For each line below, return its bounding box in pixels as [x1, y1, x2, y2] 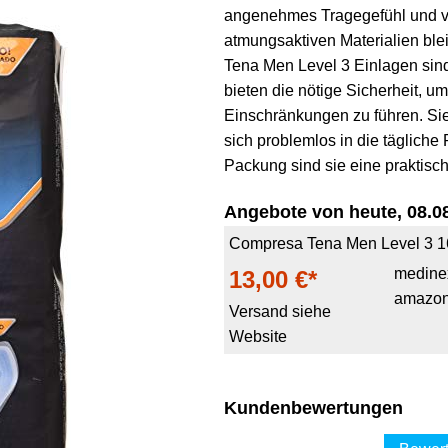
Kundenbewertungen [224, 398, 403, 418]
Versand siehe [229, 303, 331, 320]
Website [229, 328, 287, 345]
